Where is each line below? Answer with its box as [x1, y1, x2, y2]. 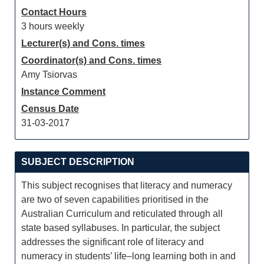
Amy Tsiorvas [21, 70, 77, 80]
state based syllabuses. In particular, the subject [21, 223, 220, 233]
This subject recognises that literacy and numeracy [21, 180, 232, 190]
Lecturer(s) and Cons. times [21, 38, 145, 48]
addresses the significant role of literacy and [21, 237, 204, 247]
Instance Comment [21, 87, 105, 97]
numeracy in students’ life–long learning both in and [21, 251, 236, 261]
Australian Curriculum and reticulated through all [21, 209, 223, 219]
